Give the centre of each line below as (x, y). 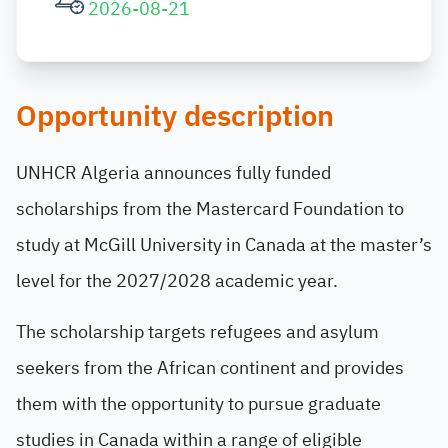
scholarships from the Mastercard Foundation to (210, 208)
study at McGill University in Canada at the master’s (224, 244)
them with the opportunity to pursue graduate (198, 403)
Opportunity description (175, 116)
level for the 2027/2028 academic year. (177, 280)
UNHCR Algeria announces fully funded (173, 172)
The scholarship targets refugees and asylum (197, 331)
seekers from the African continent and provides (210, 367)
